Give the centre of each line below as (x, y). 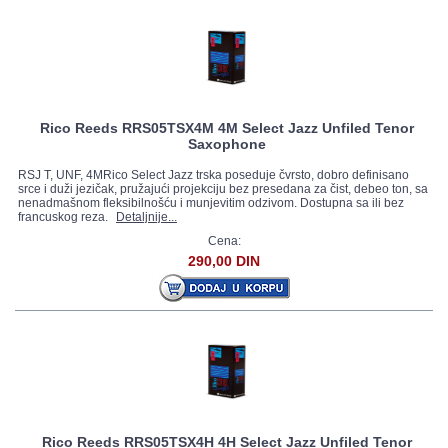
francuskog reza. (64, 217)
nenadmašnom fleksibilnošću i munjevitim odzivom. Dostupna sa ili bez (211, 203)
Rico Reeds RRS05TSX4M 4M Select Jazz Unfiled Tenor (227, 128)
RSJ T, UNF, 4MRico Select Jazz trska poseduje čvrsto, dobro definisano (213, 175)
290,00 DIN (224, 261)
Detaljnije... (146, 217)
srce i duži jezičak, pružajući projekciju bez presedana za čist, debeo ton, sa (223, 189)
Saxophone (227, 144)
